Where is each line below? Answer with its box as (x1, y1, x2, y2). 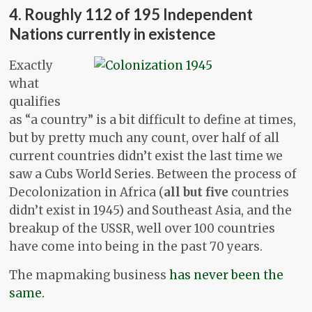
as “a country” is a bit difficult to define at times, (9, 112, 297, 128)
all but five (164, 185, 229, 201)
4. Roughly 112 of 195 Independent (9, 5, 253, 24)
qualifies (9, 94, 61, 110)
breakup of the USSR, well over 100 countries (9, 221, 276, 237)
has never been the (169, 267, 284, 283)
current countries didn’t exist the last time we (9, 148, 283, 164)
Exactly (9, 58, 54, 74)
